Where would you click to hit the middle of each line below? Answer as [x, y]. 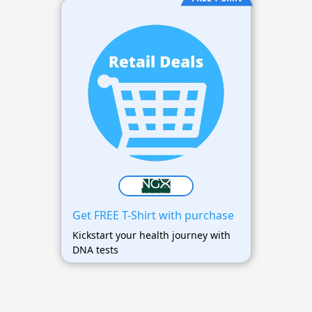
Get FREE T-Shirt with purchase [153, 215]
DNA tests [95, 249]
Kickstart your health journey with [151, 235]
